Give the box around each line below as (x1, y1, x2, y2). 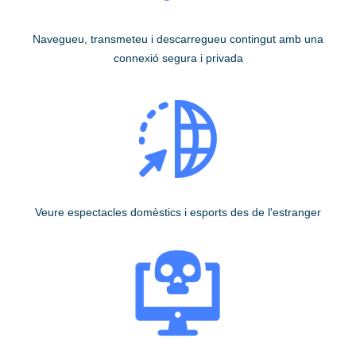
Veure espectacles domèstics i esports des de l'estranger (35, 205, 321, 219)
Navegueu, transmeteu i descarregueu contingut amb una (33, 32, 323, 45)
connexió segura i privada (113, 51, 243, 64)
